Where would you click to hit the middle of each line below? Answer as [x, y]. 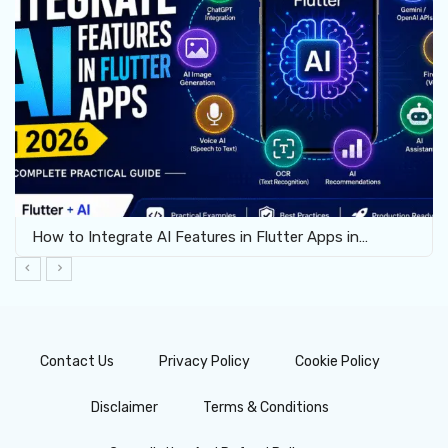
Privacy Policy [204, 361]
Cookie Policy [337, 361]
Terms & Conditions [266, 407]
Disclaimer [124, 407]
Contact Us [77, 361]
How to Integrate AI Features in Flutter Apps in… [200, 236]
